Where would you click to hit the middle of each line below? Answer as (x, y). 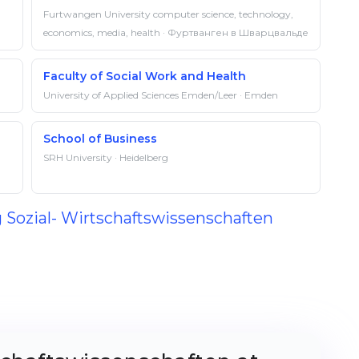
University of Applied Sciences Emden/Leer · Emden (161, 95)
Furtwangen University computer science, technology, (168, 14)
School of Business (100, 139)
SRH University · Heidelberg (106, 157)
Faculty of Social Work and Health (145, 76)
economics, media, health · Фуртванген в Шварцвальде (176, 32)
